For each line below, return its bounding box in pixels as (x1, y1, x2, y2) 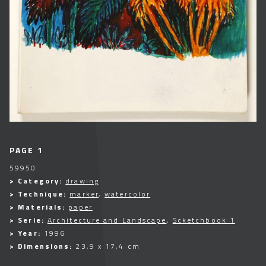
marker (69, 188, 99, 200)
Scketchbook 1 (172, 214, 236, 226)
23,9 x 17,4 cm (75, 240, 140, 252)
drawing (65, 175, 99, 187)
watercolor (104, 188, 151, 200)
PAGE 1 (9, 144, 43, 157)
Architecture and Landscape (47, 214, 167, 226)
